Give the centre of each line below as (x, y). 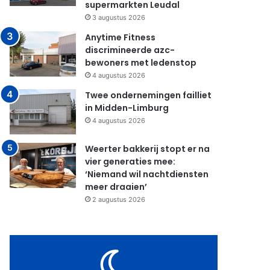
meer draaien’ (116, 187)
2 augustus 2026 (119, 199)
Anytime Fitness (121, 37)
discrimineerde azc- (130, 50)
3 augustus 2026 (119, 17)
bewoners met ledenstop (141, 63)
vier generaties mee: (130, 162)
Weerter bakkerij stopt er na (148, 149)
